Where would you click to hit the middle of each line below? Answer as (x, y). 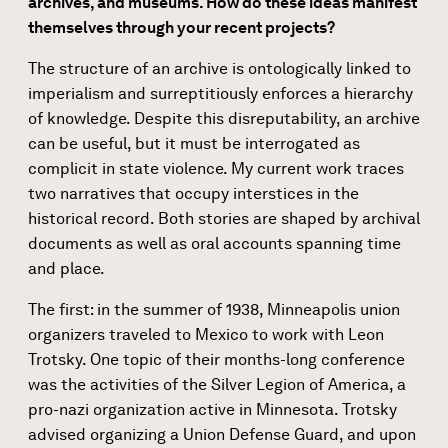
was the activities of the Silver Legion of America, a (217, 384)
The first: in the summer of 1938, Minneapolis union (214, 309)
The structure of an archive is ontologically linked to (219, 68)
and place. (66, 268)
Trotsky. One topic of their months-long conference (216, 359)
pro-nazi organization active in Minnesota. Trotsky (212, 409)
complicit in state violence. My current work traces (216, 168)
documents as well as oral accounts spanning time (214, 243)
